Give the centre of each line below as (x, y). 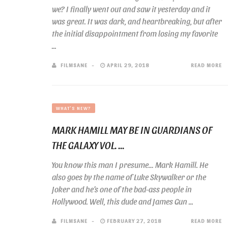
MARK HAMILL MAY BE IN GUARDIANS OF (132, 130)
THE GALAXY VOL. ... (88, 145)
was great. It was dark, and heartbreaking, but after (137, 21)
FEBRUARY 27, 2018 (133, 221)
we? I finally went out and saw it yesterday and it (131, 9)
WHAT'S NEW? (74, 108)
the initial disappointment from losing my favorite (135, 33)
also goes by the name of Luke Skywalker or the (129, 177)
